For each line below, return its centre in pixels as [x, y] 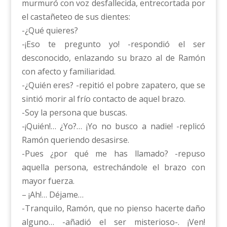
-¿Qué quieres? [50, 31]
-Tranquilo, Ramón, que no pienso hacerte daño [113, 209]
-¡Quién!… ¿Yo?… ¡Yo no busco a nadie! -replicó [113, 126]
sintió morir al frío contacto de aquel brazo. [103, 99]
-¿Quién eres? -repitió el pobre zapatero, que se [113, 85]
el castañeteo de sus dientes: [76, 17]
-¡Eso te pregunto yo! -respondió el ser [113, 44]
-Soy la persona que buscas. [74, 113]
